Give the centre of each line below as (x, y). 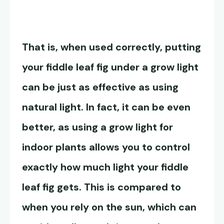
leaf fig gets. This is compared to (101, 187)
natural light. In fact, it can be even (106, 107)
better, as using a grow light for (97, 127)
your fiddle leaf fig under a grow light (110, 67)
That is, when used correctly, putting (111, 47)
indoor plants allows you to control (106, 147)
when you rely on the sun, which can (109, 207)
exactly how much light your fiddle (105, 167)
